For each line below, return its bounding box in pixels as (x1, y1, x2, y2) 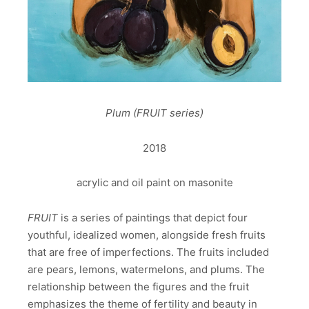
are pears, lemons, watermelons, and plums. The (28, 262, 265, 276)
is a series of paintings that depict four (58, 210, 248, 224)
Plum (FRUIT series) (106, 106, 203, 119)
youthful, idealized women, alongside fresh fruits (28, 228, 266, 241)
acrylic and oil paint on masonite (76, 175, 233, 189)
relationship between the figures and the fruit (28, 279, 249, 293)
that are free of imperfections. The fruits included (28, 245, 269, 259)
